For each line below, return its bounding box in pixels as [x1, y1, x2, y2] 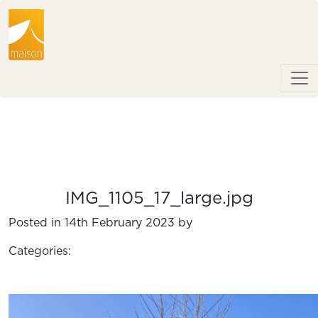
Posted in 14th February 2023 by [9, 216, 192, 229]
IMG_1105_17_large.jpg [65, 190, 253, 207]
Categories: [9, 245, 71, 257]
